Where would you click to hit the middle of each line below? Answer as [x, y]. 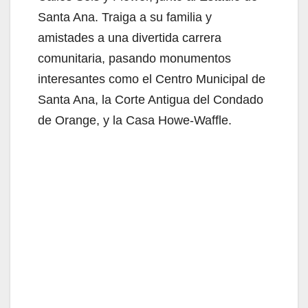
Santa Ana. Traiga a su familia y [125, 17]
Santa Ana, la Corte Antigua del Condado [151, 99]
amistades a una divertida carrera [130, 37]
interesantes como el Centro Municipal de [152, 79]
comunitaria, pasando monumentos [134, 58]
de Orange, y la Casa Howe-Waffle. [135, 120]
